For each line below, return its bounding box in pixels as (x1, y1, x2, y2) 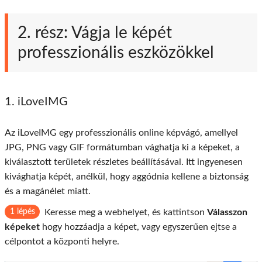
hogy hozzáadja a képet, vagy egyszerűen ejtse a (40, 222, 237, 232)
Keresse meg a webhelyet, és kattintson (44, 207, 207, 217)
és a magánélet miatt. (5, 186, 91, 196)
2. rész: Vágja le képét (18, 24, 172, 41)
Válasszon (207, 207, 247, 217)
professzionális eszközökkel (18, 44, 214, 61)
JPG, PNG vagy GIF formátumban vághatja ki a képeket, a (5, 142, 240, 152)
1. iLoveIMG (5, 95, 68, 108)
